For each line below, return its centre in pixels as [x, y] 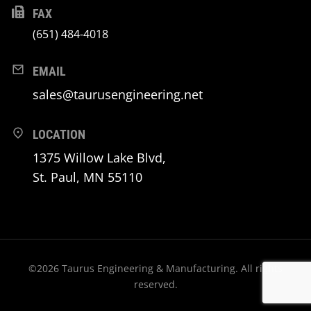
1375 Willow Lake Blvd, [101, 158]
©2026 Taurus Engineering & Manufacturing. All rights [155, 269]
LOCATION [59, 135]
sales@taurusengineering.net [118, 95]
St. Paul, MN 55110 [87, 177]
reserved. [155, 285]
